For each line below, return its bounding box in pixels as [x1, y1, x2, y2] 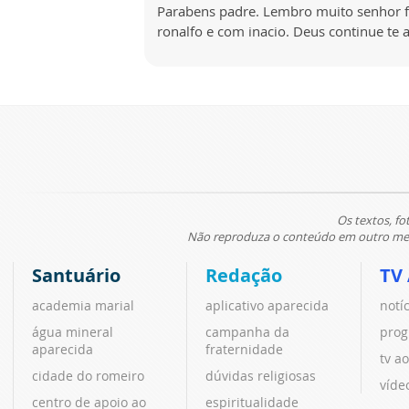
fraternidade [205, 340, 284, 358]
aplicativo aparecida [205, 296, 330, 314]
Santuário [32, 262, 121, 288]
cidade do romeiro [32, 366, 144, 384]
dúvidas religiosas [205, 366, 317, 384]
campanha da [205, 322, 290, 341]
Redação [205, 262, 283, 288]
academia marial [32, 296, 134, 314]
